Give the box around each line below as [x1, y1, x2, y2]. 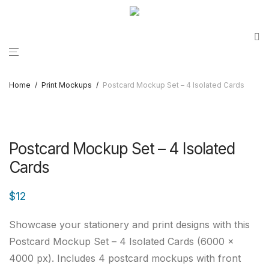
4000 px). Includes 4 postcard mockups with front [9, 252, 241, 264]
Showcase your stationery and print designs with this [9, 219, 250, 231]
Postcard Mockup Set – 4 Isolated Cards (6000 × [9, 235, 234, 247]
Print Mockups [41, 80, 92, 89]
